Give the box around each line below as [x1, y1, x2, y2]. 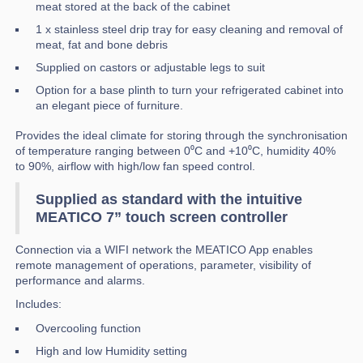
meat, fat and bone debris [36, 38, 168, 52]
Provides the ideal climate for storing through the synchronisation [15, 129, 348, 143]
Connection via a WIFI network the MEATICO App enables [15, 243, 313, 257]
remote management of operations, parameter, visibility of [15, 258, 311, 272]
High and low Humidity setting [36, 344, 187, 358]
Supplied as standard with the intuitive [36, 191, 302, 208]
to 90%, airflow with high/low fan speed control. [15, 160, 255, 173]
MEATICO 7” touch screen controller [36, 209, 288, 226]
